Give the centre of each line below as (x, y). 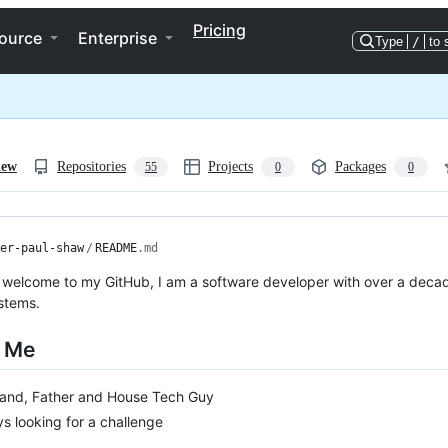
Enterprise (117, 38)
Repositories (91, 166)
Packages (360, 166)
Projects (230, 166)
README (116, 248)
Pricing (219, 30)
